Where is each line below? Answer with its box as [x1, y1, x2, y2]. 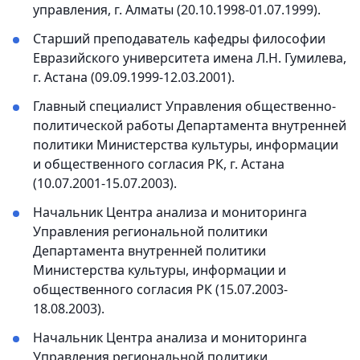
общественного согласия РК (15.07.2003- [33, 280, 288, 299]
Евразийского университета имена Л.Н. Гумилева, [33, 49, 346, 67]
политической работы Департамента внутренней [33, 117, 346, 135]
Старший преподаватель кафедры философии [33, 30, 325, 48]
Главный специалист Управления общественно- [33, 97, 336, 116]
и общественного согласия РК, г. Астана [33, 155, 284, 174]
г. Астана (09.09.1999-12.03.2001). [33, 68, 235, 87]
